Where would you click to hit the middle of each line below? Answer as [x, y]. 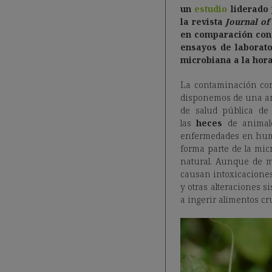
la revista [203, 22]
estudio [211, 9]
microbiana [206, 60]
